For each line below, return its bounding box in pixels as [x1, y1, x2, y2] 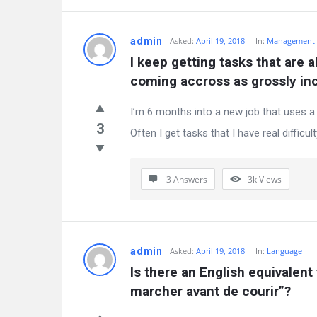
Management [267, 35, 315, 46]
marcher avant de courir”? [130, 283, 291, 299]
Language [267, 246, 302, 256]
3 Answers [166, 173, 207, 185]
